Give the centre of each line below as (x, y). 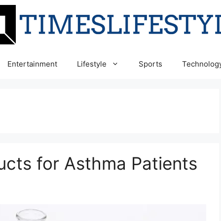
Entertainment (32, 64)
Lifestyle (92, 64)
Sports (150, 64)
